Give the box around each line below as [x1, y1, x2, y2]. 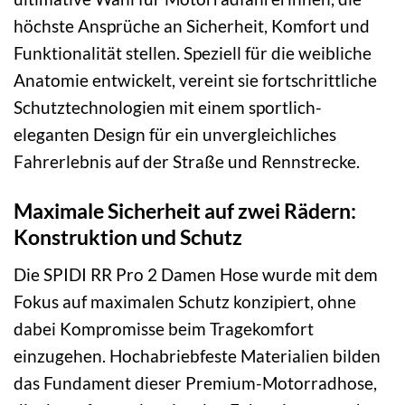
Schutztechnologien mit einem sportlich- [14, 97, 322, 118]
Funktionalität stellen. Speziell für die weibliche [14, 42, 372, 64]
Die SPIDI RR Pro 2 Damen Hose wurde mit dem [14, 263, 378, 285]
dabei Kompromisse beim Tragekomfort [14, 317, 314, 339]
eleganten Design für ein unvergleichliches [14, 124, 336, 146]
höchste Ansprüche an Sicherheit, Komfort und [14, 15, 370, 37]
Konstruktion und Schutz [14, 224, 242, 250]
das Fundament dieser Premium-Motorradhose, [14, 372, 377, 393]
